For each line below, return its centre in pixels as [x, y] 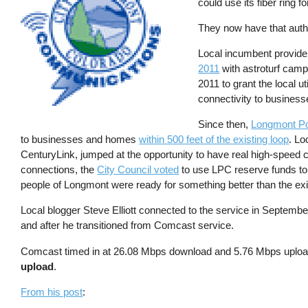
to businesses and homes [80, 140]
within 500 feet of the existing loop [214, 140]
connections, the [59, 170]
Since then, [225, 124]
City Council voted [138, 170]
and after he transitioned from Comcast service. [128, 225]
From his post [52, 291]
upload [37, 266]
